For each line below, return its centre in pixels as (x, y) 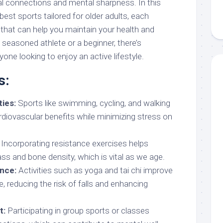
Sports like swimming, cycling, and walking (93, 103)
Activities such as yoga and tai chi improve (95, 170)
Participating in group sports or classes (77, 211)
